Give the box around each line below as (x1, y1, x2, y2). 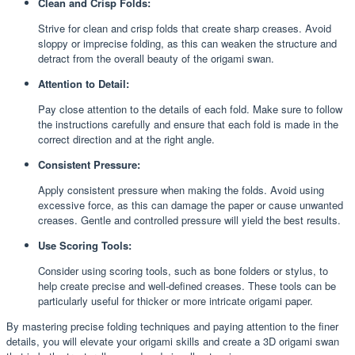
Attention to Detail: (38, 75, 129, 91)
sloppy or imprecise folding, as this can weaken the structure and (38, 35, 337, 51)
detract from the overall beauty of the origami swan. (38, 50, 274, 66)
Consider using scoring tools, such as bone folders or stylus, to (38, 262, 328, 278)
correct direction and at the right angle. (38, 131, 215, 147)
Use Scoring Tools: (38, 237, 132, 253)
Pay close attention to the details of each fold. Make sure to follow (38, 101, 342, 116)
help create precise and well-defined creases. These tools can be (38, 277, 336, 293)
